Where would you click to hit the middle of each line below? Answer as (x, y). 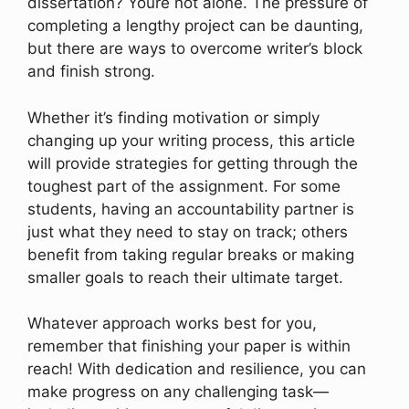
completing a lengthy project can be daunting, (195, 26)
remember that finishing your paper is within (189, 346)
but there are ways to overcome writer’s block (195, 49)
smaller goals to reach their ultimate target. (185, 277)
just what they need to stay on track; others (188, 231)
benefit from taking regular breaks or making (191, 254)
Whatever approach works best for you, (172, 324)
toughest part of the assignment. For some (184, 186)
